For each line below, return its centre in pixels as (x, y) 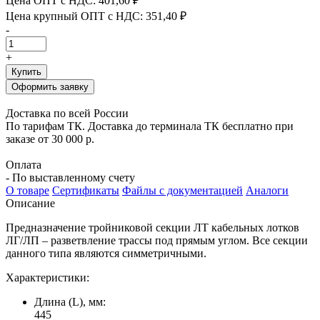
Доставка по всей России (67, 113)
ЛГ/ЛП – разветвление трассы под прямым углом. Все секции (157, 240)
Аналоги (267, 190)
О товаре (27, 190)
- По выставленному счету (70, 177)
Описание (30, 203)
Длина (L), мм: (70, 301)
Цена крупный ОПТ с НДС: (74, 16)
